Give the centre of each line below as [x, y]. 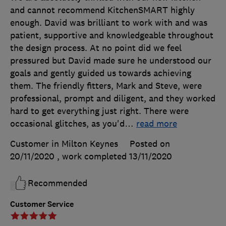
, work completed [93, 157]
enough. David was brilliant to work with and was [109, 23]
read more [157, 124]
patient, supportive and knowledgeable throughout [112, 36]
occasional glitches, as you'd [67, 124]
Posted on [150, 144]
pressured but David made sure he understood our [111, 61]
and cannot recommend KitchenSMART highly [102, 10]
